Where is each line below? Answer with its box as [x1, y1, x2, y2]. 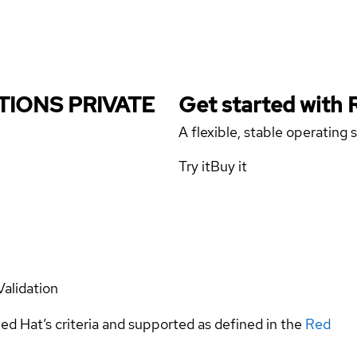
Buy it [210, 157, 247, 175]
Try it [178, 157, 210, 175]
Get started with [178, 91, 347, 119]
